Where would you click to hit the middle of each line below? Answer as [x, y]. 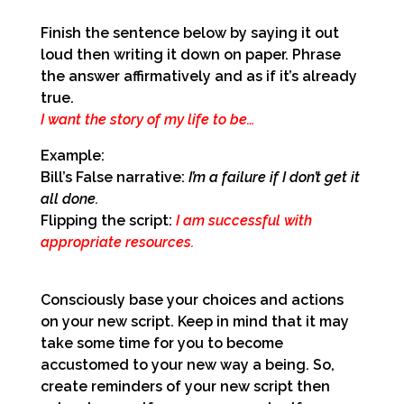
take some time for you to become [162, 343]
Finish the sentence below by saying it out [190, 32]
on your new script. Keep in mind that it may [195, 321]
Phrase [317, 54]
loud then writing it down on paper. [166, 54]
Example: [73, 155]
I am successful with [244, 220]
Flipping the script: [108, 220]
